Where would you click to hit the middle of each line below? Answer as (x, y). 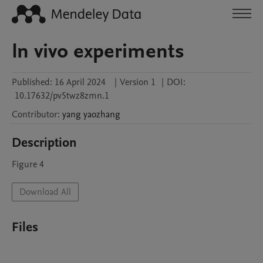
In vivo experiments (98, 51)
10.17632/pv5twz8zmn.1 (62, 96)
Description (44, 143)
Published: (32, 82)
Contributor (35, 114)
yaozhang (102, 114)
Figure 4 (28, 164)
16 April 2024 (80, 82)
